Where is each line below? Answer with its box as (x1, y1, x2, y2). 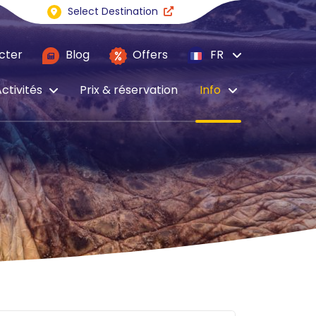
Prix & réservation (80, 81, 178, 98)
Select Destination (64, 4, 161, 18)
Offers (130, 47, 168, 63)
